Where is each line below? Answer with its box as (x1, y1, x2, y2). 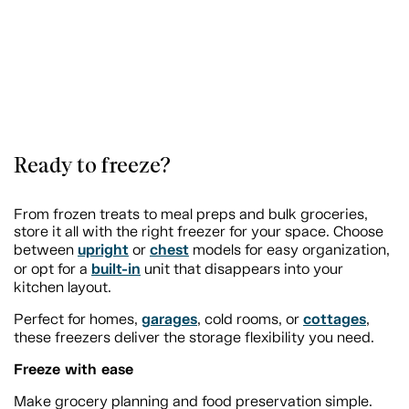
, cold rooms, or (197, 309, 303, 328)
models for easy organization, (189, 240, 390, 258)
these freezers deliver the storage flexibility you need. (14, 328, 374, 346)
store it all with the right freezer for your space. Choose (14, 222, 383, 240)
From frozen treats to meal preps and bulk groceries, (14, 204, 368, 223)
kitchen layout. (14, 278, 111, 296)
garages (142, 309, 197, 329)
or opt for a (14, 259, 91, 278)
